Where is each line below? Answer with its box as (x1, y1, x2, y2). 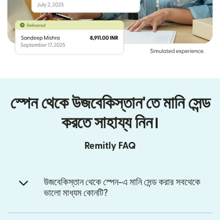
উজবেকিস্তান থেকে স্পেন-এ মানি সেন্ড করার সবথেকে (44, 177, 200, 187)
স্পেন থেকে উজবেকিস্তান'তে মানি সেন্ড (10, 95, 210, 111)
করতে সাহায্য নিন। (61, 114, 159, 131)
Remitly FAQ (84, 141, 136, 151)
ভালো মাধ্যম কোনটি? (44, 188, 108, 198)
